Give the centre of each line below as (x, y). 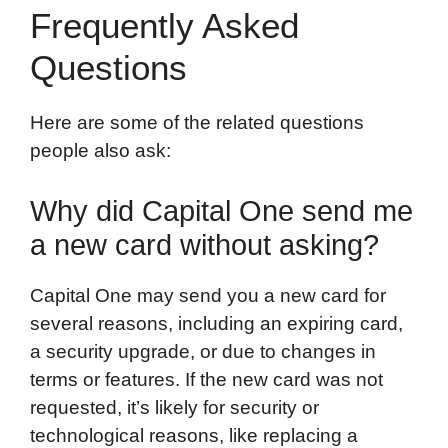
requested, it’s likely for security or (174, 407)
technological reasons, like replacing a (194, 435)
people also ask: (100, 151)
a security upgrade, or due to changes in (203, 351)
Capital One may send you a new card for (208, 295)
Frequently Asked (164, 26)
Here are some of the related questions (197, 123)
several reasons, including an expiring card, (216, 323)
